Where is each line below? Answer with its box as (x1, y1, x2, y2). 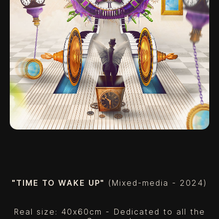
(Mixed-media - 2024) (108, 177, 208, 188)
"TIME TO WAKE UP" (11, 177, 108, 188)
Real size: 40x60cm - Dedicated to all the (14, 206, 205, 217)
